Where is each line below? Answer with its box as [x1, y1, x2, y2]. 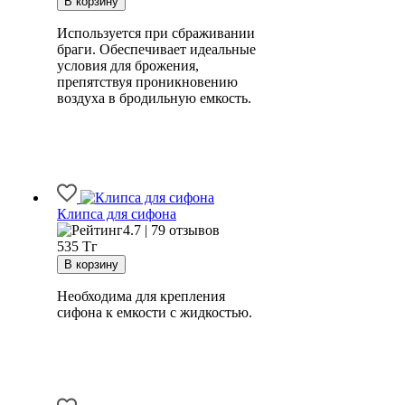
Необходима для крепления [57, 288, 225, 305]
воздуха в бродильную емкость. [57, 90, 251, 107]
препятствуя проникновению [57, 74, 238, 90]
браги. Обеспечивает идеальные [57, 42, 256, 58]
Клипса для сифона [57, 206, 176, 222]
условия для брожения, [57, 58, 199, 74]
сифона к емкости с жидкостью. [57, 305, 252, 321]
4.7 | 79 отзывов [123, 222, 220, 239]
